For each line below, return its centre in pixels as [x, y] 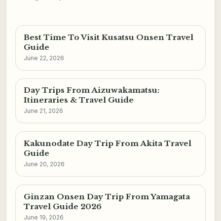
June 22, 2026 [44, 58]
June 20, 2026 [44, 164]
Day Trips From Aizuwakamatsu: [91, 90]
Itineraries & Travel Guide [78, 100]
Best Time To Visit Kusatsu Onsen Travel [108, 37]
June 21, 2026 [43, 111]
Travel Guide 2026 [62, 206]
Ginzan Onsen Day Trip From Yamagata [107, 196]
